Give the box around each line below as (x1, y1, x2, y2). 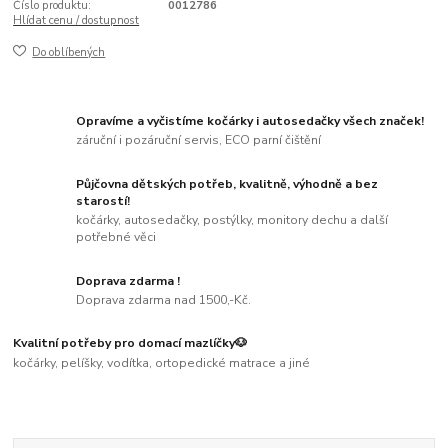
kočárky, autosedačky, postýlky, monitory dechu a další (76, 212, 389, 229)
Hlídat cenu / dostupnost (13, 12, 140, 28)
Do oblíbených (32, 45, 106, 61)
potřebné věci (76, 229, 157, 246)
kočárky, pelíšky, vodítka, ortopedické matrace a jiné (13, 355, 311, 372)
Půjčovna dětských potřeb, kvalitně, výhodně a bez (76, 175, 379, 192)
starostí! (76, 192, 131, 209)
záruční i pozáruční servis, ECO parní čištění (76, 132, 322, 149)
